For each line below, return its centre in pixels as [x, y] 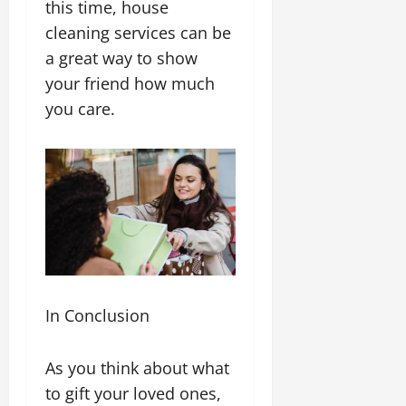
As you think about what [137, 367]
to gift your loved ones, [133, 393]
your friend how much [130, 83]
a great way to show [121, 58]
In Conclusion [102, 315]
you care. [82, 109]
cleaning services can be [138, 33]
